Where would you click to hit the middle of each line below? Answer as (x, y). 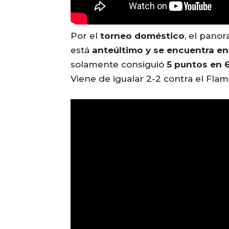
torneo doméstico (142, 36)
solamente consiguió (119, 64)
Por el (85, 36)
